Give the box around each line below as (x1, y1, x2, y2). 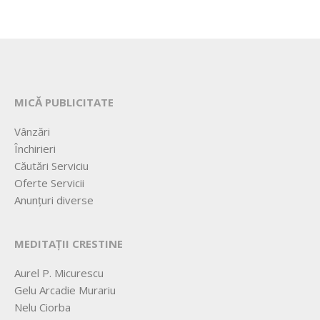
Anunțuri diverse (14, 193, 94, 208)
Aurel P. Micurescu (14, 266, 104, 281)
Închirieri (14, 141, 56, 156)
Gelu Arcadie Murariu (14, 283, 116, 298)
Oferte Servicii (14, 176, 84, 191)
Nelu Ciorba (14, 300, 71, 315)
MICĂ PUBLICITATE (14, 95, 114, 110)
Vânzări (14, 124, 50, 139)
